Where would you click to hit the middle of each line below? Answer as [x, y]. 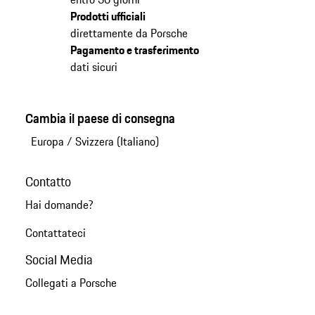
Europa [47, 142]
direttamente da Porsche [129, 33]
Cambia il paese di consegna [100, 118]
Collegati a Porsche [71, 282]
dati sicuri [94, 67]
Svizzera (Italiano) [117, 142]
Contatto [48, 182]
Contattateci [55, 233]
